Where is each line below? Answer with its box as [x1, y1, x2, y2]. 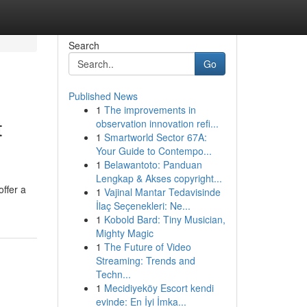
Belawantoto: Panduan [103, 158, 202, 171]
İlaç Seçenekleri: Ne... [95, 199, 191, 212]
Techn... [95, 267, 131, 281]
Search [68, 38, 99, 52]
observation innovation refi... [95, 116, 219, 130]
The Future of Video [103, 240, 191, 254]
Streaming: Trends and [95, 254, 195, 267]
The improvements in [103, 103, 196, 116]
